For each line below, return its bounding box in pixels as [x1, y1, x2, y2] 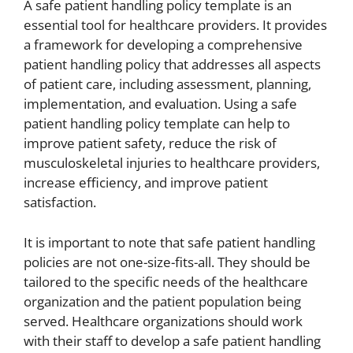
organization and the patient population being [24, 292, 301, 310]
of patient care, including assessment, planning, [24, 75, 311, 94]
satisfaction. [24, 193, 96, 212]
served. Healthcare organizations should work [24, 311, 303, 330]
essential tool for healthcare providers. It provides [24, 16, 327, 35]
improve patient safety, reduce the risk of [24, 134, 277, 153]
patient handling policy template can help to [24, 114, 290, 133]
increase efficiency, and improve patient [24, 173, 268, 192]
